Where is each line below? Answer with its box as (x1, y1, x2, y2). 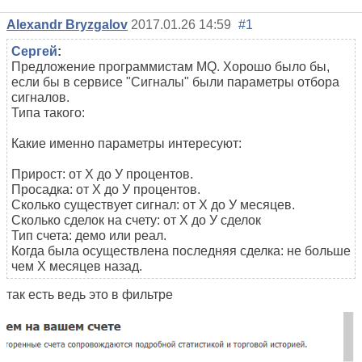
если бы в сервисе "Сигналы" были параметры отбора (11, 75, 339, 90)
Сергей (11, 44, 57, 59)
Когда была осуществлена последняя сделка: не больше (11, 244, 351, 259)
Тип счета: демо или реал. (11, 229, 166, 243)
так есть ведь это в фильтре (6, 288, 173, 302)
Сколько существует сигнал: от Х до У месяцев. (11, 198, 295, 213)
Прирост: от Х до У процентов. (11, 167, 193, 182)
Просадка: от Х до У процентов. (11, 183, 200, 197)
